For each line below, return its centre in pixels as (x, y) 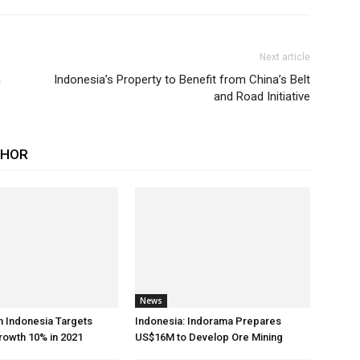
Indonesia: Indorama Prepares (208, 321)
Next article (285, 57)
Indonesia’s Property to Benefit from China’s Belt (182, 80)
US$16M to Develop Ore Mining (209, 337)
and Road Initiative (262, 96)
